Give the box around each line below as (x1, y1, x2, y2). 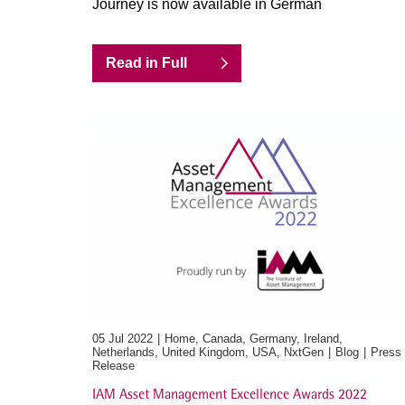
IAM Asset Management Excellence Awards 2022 (92, 385, 367, 402)
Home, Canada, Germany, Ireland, (165, 332, 343, 345)
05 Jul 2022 (92, 332, 153, 345)
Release (92, 359, 135, 372)
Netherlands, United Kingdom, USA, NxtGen (92, 345, 324, 359)
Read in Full (106, 55, 187, 71)
